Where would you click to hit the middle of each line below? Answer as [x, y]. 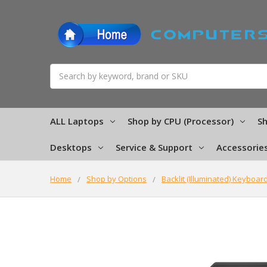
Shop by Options [117, 178]
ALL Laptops [77, 121]
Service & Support [154, 147]
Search [63, 70]
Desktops [71, 147]
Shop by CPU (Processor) [180, 121]
